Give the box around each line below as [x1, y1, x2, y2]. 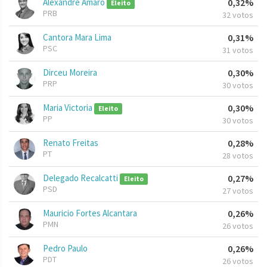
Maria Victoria [43, 102, 94, 114]
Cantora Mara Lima [43, 32, 111, 44]
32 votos [222, 10, 253, 21]
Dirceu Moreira [43, 67, 97, 79]
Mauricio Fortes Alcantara [43, 207, 137, 219]
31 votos [222, 45, 253, 56]
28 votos [222, 150, 253, 162]
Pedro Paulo [43, 243, 88, 254]
